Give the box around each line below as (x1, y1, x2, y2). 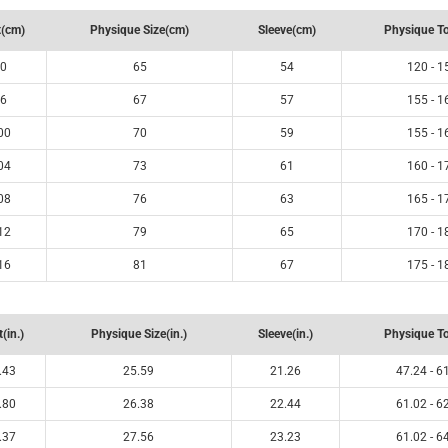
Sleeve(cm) (258, 23, 316, 37)
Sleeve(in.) (258, 327, 313, 341)
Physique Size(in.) (90, 327, 187, 341)
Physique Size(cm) (90, 23, 189, 37)
